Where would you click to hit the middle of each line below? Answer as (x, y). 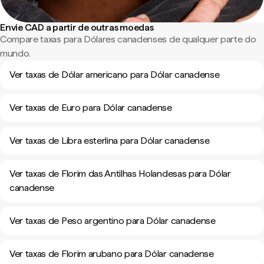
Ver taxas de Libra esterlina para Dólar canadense (110, 141)
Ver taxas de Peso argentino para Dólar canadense (113, 221)
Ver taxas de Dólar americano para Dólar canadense (115, 75)
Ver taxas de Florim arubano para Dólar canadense (112, 254)
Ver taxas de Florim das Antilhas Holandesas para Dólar (120, 174)
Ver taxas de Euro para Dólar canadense (91, 108)
